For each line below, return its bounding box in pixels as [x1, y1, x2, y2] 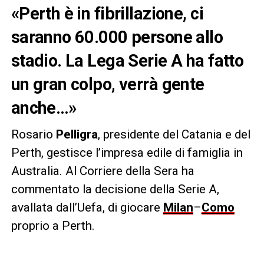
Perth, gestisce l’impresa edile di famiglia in [11, 145, 243, 160]
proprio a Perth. [11, 218, 95, 233]
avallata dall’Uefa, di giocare [11, 200, 163, 214]
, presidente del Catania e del [97, 127, 250, 141]
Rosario [11, 127, 56, 141]
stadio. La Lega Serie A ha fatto [11, 50, 244, 71]
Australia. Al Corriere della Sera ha [11, 163, 194, 178]
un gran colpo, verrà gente [11, 74, 204, 94]
